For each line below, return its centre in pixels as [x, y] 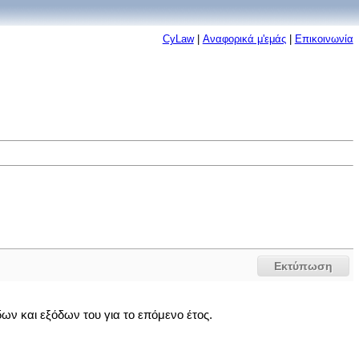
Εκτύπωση [304, 266]
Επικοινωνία [324, 39]
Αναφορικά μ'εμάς [244, 39]
